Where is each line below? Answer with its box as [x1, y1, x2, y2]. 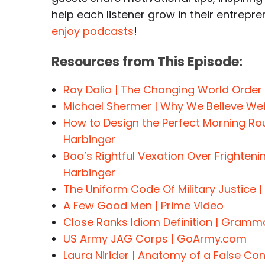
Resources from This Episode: [51, 53, 243, 71]
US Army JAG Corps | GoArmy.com [63, 231, 247, 246]
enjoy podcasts [51, 24, 134, 38]
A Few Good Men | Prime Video [63, 198, 224, 213]
